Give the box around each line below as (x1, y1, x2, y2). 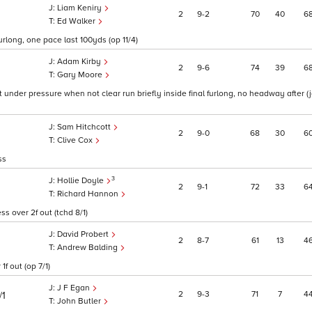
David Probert (57, 229, 111, 240)
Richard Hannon (57, 189, 120, 200)
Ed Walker (57, 16, 97, 27)
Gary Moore (57, 70, 104, 81)
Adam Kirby (57, 56, 103, 68)
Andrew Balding (57, 242, 120, 253)
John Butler (57, 296, 103, 307)
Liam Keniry (57, 3, 104, 14)
